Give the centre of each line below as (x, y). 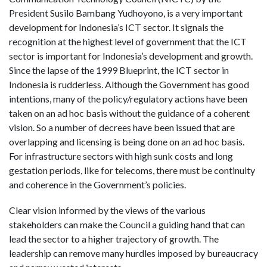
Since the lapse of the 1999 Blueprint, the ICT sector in (119, 70)
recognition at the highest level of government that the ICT (128, 41)
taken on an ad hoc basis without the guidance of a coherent (129, 113)
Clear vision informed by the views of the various (107, 210)
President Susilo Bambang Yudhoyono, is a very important (126, 13)
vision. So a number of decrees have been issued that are (122, 127)
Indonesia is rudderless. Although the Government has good (129, 84)
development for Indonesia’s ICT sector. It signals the (116, 27)
